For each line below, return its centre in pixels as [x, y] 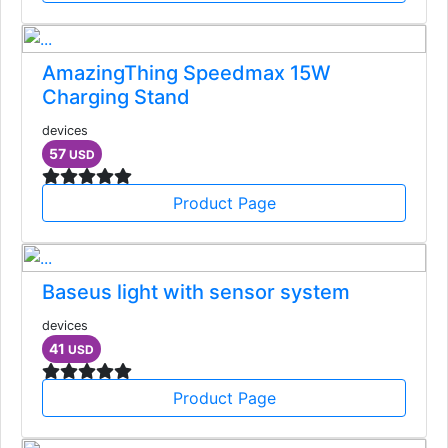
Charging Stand [116, 97]
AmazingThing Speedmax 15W [186, 73]
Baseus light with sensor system [196, 292]
